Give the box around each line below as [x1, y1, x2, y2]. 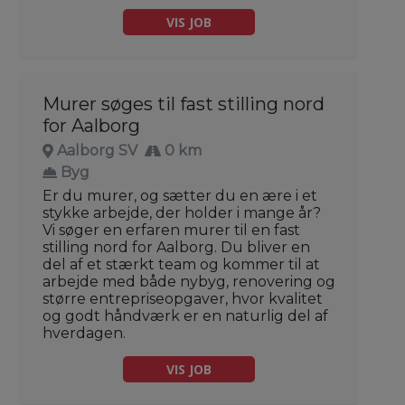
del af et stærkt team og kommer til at [42, 255, 320, 273]
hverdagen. [42, 324, 126, 342]
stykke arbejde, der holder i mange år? [42, 203, 321, 221]
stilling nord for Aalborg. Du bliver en [42, 238, 310, 256]
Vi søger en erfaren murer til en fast [42, 221, 300, 239]
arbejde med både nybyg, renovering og [42, 272, 335, 290]
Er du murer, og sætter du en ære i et [42, 186, 317, 204]
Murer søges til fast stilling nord [42, 92, 325, 115]
